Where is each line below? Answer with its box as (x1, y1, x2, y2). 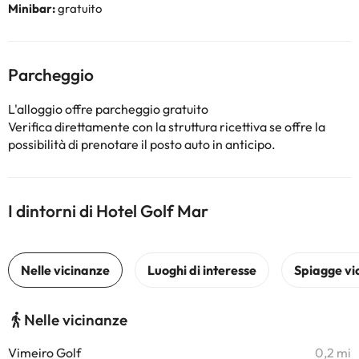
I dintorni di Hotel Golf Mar (8, 200, 208, 221)
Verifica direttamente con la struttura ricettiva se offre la (8, 119, 325, 135)
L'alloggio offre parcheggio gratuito (8, 101, 208, 117)
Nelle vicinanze (24, 310, 127, 329)
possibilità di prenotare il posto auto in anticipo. (8, 136, 276, 152)
